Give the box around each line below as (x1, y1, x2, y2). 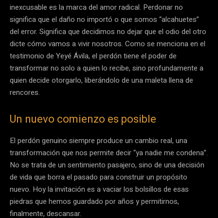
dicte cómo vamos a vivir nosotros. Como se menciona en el (10, 38, 205, 49)
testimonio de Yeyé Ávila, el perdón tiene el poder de (10, 50, 177, 61)
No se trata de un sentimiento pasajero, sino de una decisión (10, 159, 204, 170)
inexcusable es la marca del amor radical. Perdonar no (10, 1, 183, 13)
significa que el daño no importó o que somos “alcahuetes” (10, 14, 199, 25)
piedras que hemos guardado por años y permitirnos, (10, 196, 179, 207)
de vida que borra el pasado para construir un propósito (10, 171, 187, 182)
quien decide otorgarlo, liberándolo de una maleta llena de (10, 74, 193, 86)
